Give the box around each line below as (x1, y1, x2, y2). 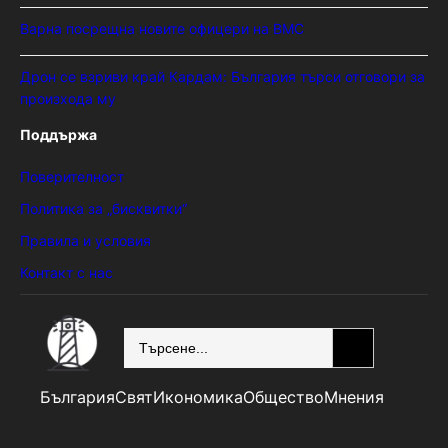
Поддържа (20, 126, 97, 144)
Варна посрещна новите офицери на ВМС (20, 20, 304, 38)
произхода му (20, 90, 116, 108)
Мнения (324, 387, 384, 408)
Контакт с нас (20, 264, 113, 282)
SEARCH (123, 328, 168, 343)
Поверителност (20, 168, 124, 186)
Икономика (153, 387, 243, 408)
